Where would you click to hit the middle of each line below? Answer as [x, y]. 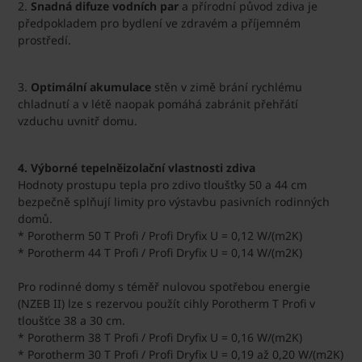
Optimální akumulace [91, 86]
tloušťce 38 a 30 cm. [72, 320]
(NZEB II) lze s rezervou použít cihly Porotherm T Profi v [166, 303]
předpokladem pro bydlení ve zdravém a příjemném [159, 23]
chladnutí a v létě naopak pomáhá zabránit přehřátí [158, 103]
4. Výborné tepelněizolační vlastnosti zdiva [137, 167]
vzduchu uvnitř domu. [78, 120]
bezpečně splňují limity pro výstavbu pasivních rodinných [174, 201]
